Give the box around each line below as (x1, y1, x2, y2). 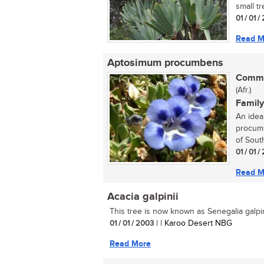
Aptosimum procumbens (107, 57, 223, 70)
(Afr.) (236, 85, 251, 95)
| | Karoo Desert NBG (154, 219, 232, 228)
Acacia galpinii (107, 190, 179, 203)
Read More (110, 239, 151, 249)
